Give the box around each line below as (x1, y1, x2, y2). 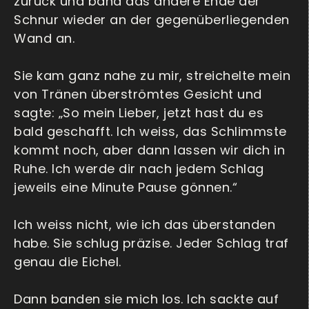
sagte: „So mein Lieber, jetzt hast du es (14, 104, 263, 122)
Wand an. (14, 30, 74, 48)
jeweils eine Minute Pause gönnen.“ (14, 179, 237, 197)
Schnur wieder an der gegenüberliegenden (14, 11, 290, 29)
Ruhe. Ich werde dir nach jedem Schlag (14, 160, 264, 178)
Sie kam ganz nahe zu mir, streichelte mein (14, 67, 290, 85)
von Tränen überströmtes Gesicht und (14, 86, 262, 103)
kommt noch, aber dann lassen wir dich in (14, 141, 285, 159)
